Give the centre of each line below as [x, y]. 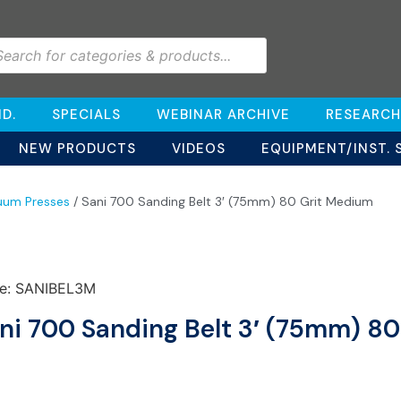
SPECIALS [86, 115]
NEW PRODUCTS [77, 149]
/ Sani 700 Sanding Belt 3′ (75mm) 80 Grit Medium [222, 201]
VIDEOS [198, 149]
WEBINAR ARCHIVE [223, 115]
